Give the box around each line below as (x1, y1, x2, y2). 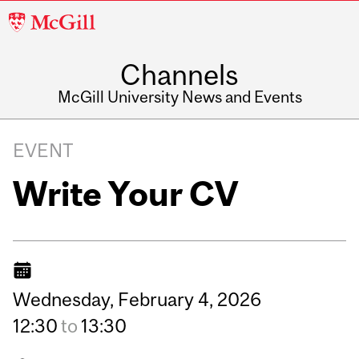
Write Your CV (13, 173, 239, 213)
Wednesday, (13, 288, 115, 310)
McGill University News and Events (57, 87, 302, 107)
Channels (120, 58, 239, 91)
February (118, 288, 195, 310)
